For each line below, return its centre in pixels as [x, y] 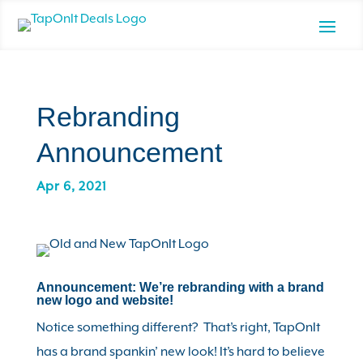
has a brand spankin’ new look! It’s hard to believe [180, 352]
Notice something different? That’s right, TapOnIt [178, 327]
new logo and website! [105, 300]
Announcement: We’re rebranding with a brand [180, 287]
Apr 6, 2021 [71, 186]
